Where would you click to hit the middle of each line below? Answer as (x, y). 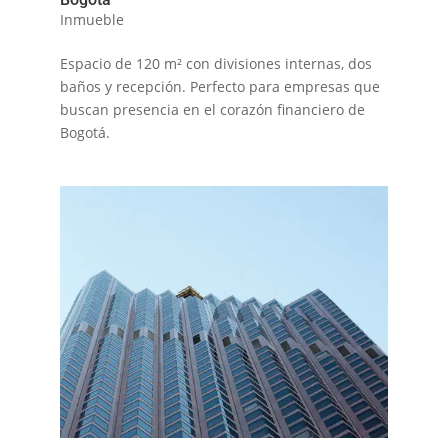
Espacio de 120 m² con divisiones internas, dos (215, 63)
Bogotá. (84, 132)
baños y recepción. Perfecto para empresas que (219, 86)
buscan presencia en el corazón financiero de (212, 109)
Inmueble (91, 19)
